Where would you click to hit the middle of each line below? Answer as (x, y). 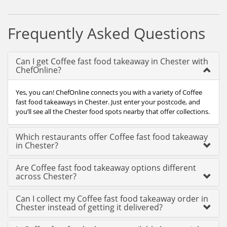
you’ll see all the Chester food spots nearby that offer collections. (113, 111)
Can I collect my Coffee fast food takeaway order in (112, 199)
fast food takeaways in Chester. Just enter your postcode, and (108, 102)
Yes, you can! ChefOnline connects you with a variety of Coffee (109, 92)
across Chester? (46, 176)
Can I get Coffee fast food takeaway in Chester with (112, 61)
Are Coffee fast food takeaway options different (106, 168)
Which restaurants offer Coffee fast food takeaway (112, 137)
